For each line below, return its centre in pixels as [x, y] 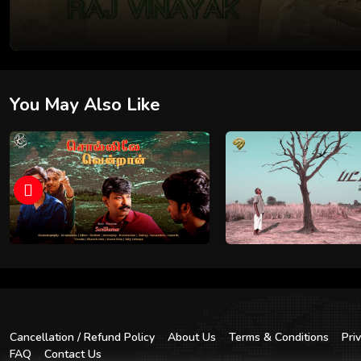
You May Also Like [85, 105]
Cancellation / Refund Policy [82, 338]
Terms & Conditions [279, 338]
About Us [192, 338]
